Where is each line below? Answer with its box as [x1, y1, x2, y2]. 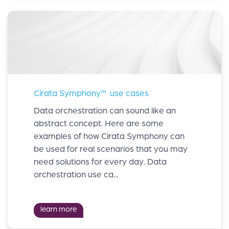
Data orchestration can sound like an [34, 105, 176, 116]
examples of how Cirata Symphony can [34, 131, 185, 141]
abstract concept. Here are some [34, 118, 164, 128]
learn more [40, 205, 77, 214]
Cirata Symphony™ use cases [34, 88, 149, 99]
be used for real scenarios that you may [34, 144, 188, 154]
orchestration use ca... [34, 169, 118, 179]
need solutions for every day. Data [34, 156, 167, 167]
